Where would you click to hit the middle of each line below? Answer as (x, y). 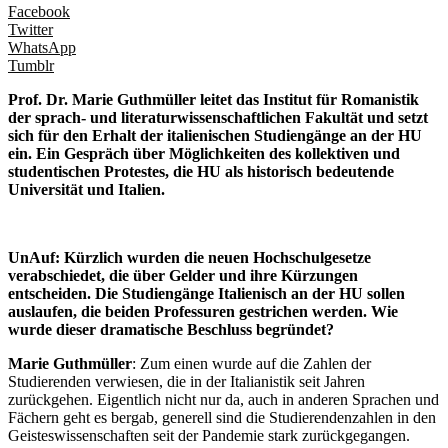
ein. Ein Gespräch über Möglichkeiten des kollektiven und (204, 153)
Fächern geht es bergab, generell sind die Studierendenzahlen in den (222, 417)
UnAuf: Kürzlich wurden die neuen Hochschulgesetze (189, 257)
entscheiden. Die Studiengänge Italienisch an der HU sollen (206, 293)
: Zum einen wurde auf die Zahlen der (251, 363)
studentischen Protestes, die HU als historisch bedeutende (201, 171)
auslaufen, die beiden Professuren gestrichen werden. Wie (203, 311)
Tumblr (31, 65)
